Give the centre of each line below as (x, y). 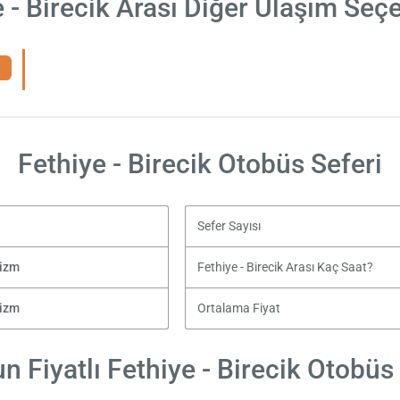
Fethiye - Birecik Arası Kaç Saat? (285, 267)
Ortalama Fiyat (238, 308)
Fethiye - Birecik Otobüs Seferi (200, 163)
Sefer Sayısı (229, 226)
